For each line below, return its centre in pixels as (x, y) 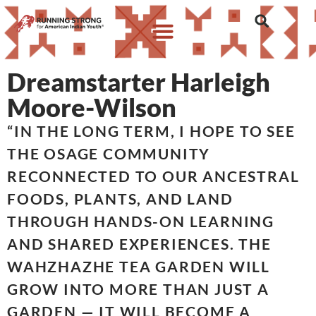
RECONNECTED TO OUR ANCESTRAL (153, 176)
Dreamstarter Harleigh (139, 82)
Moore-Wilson (92, 107)
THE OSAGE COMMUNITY (109, 154)
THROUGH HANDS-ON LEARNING (141, 221)
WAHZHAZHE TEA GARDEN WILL (139, 267)
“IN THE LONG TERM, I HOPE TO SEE (151, 131)
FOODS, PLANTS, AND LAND (120, 199)
